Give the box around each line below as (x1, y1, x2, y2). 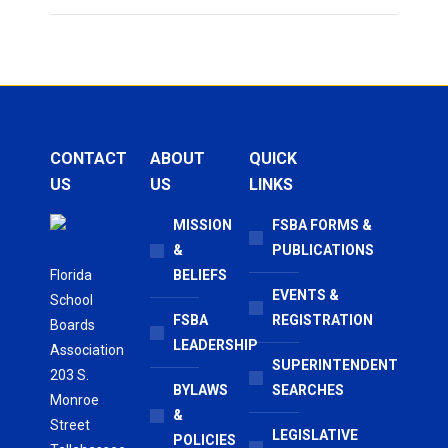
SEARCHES (272, 382, 344, 398)
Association (50, 342, 124, 358)
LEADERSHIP (172, 337, 258, 353)
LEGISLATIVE (272, 427, 358, 443)
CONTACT (50, 149, 127, 168)
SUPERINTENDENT (272, 357, 398, 373)
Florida (50, 267, 92, 283)
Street (50, 417, 90, 433)
